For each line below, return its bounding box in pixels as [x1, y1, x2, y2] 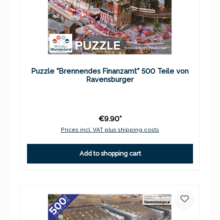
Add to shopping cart [79, 150, 141, 158]
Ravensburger [86, 75, 134, 83]
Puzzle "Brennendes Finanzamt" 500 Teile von [31, 66, 189, 75]
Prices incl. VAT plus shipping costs [61, 126, 159, 133]
